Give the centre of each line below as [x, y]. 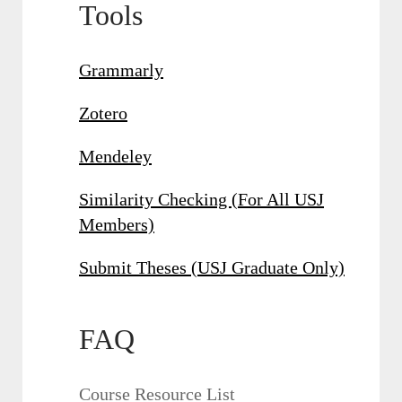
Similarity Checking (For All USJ [201, 200]
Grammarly [121, 70]
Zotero [103, 114]
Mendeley [115, 157]
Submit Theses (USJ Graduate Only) [212, 268]
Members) [117, 225]
